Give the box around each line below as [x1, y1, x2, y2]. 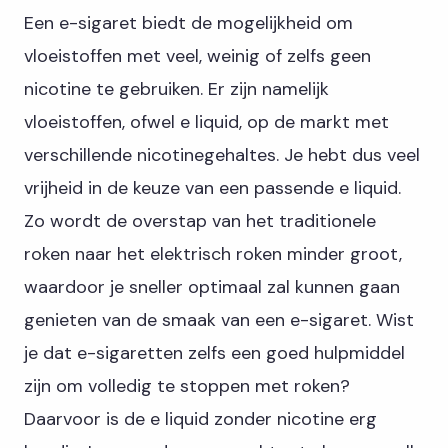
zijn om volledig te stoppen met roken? [24, 374, 350, 398]
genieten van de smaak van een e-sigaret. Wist [24, 308, 414, 332]
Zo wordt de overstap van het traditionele [24, 209, 376, 233]
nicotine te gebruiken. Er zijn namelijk [24, 77, 329, 101]
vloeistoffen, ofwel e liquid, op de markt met [24, 110, 389, 134]
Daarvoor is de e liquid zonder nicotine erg [24, 407, 377, 431]
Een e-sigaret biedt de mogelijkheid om [24, 11, 353, 35]
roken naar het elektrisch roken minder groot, [24, 242, 402, 266]
